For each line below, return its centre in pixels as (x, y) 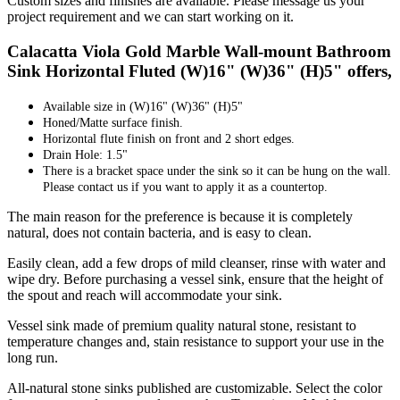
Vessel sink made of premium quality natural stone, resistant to (182, 325)
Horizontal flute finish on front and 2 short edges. (169, 138)
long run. (33, 357)
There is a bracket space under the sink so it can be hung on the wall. (217, 171)
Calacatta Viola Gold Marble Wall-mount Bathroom (199, 51)
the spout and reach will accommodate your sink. (145, 295)
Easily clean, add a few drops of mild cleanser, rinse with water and (196, 262)
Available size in (86, 106)
